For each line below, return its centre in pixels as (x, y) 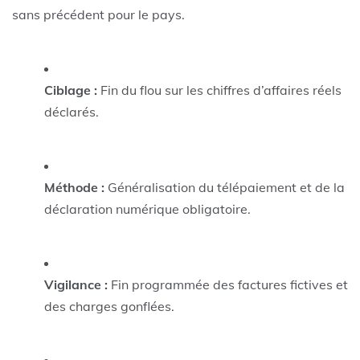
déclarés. (72, 111)
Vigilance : (76, 284)
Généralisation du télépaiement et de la (225, 187)
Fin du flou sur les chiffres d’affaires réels (219, 90)
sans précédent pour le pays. (98, 14)
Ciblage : (71, 90)
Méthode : (74, 187)
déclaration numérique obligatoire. (147, 209)
